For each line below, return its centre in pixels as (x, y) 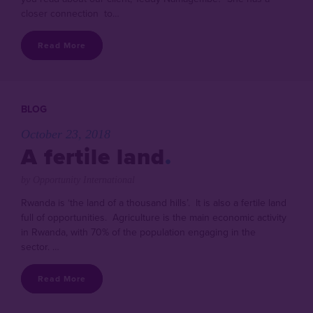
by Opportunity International (78, 180)
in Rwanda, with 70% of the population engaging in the (138, 232)
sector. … (40, 247)
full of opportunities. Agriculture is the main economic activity (154, 217)
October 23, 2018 (66, 134)
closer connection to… (70, 13)
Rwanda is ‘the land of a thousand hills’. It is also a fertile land (154, 203)
